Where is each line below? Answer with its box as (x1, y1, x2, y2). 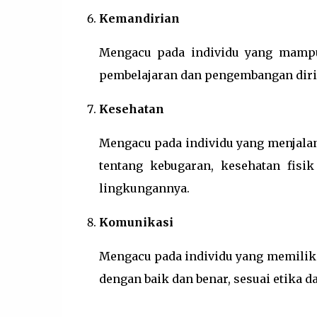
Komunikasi (98, 215, 173, 229)
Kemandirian (98, 11, 180, 25)
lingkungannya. (98, 181, 190, 195)
